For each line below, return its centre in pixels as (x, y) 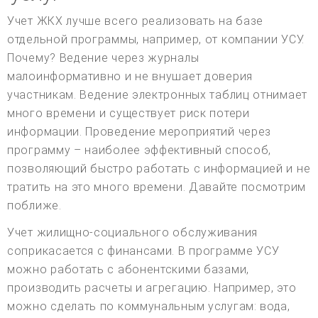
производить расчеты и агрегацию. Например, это (152, 287)
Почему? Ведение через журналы (103, 57)
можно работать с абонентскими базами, (128, 269)
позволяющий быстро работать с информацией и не (159, 168)
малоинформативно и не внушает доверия (130, 76)
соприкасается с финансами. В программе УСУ (143, 251)
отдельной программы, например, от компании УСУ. (156, 39)
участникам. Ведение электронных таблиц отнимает (157, 94)
